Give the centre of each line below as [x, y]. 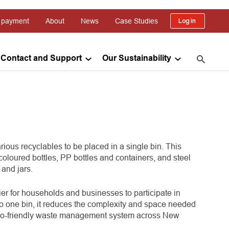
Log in [188, 21]
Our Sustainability [137, 59]
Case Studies [136, 21]
